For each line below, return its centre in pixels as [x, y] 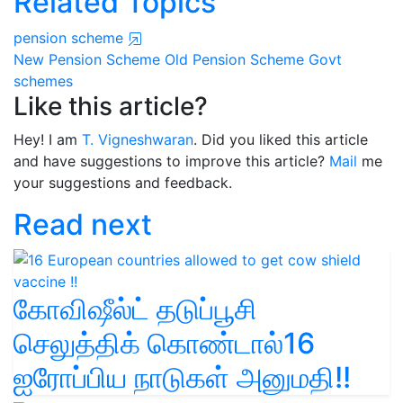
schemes [43, 81]
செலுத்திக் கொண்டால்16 [164, 343]
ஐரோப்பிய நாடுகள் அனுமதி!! [182, 377]
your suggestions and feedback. [123, 182]
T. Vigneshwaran [138, 139]
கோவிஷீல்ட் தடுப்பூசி [135, 309]
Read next [83, 224]
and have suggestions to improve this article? [171, 161]
